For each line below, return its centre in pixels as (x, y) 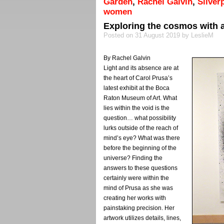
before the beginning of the (140, 148)
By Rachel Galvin (127, 58)
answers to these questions (140, 168)
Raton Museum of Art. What (140, 98)
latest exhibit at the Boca (136, 88)
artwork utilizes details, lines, (142, 218)
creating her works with (135, 198)
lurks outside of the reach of (141, 128)
